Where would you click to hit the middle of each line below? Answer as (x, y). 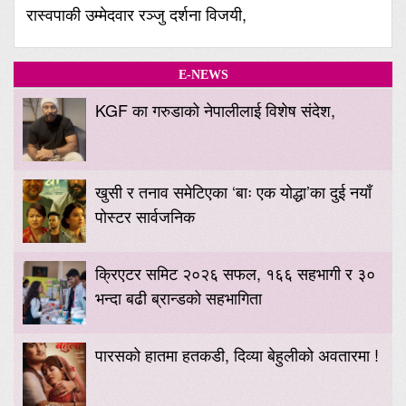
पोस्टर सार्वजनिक (145, 216)
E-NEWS (203, 75)
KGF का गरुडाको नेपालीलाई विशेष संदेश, (215, 110)
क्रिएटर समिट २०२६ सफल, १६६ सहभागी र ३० (235, 273)
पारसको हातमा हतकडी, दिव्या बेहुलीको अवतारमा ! (237, 355)
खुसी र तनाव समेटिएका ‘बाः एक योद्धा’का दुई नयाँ (233, 192)
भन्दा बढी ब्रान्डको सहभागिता (179, 298)
